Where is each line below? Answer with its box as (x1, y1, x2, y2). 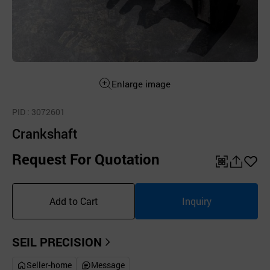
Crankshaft (12, 125, 78, 142)
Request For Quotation (12, 149, 160, 169)
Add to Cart (49, 195, 98, 207)
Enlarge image (111, 78, 171, 90)
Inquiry (181, 195, 212, 207)
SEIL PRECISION (12, 234, 102, 250)
